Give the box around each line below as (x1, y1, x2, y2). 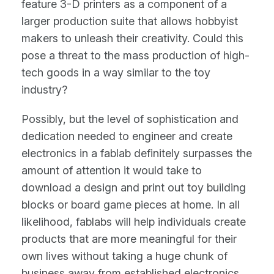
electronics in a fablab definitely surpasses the (21, 147, 252, 160)
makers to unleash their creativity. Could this (21, 32, 243, 45)
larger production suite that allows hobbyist (21, 15, 238, 28)
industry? (21, 83, 67, 97)
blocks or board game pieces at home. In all (21, 198, 240, 212)
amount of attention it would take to (21, 164, 202, 177)
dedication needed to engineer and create (21, 130, 232, 143)
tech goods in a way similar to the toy (21, 66, 210, 80)
